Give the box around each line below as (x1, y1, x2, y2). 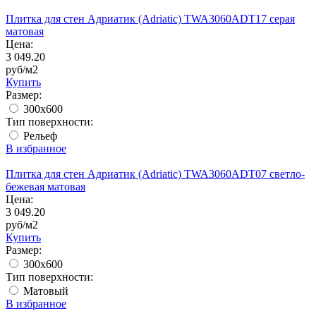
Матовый (20, 285, 68, 297)
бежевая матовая (6, 181, 85, 193)
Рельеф (20, 130, 57, 142)
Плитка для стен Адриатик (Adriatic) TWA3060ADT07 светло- (6, 168, 305, 180)
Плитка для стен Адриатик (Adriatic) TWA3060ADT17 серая (6, 13, 295, 25)
